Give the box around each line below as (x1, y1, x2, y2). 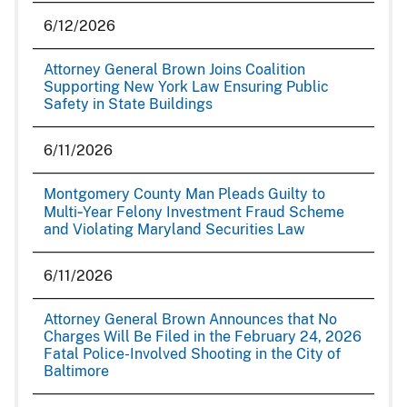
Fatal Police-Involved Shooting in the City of (44, 345, 341, 362)
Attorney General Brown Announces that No (44, 311, 337, 328)
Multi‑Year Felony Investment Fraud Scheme (44, 203, 344, 221)
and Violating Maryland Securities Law (44, 221, 305, 238)
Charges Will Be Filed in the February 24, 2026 (44, 328, 362, 345)
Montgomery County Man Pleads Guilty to (44, 185, 325, 203)
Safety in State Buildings (44, 95, 213, 113)
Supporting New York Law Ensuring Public (44, 78, 329, 95)
